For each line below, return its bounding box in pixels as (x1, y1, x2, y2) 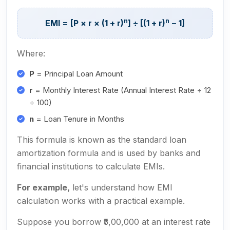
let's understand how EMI (70, 182, 172, 193)
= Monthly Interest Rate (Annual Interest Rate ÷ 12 (33, 85, 211, 95)
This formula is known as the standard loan (17, 135, 186, 145)
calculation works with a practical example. (17, 196, 185, 206)
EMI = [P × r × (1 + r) (45, 18, 124, 28)
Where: (17, 48, 45, 59)
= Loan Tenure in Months (34, 114, 124, 124)
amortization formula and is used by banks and (17, 148, 200, 158)
